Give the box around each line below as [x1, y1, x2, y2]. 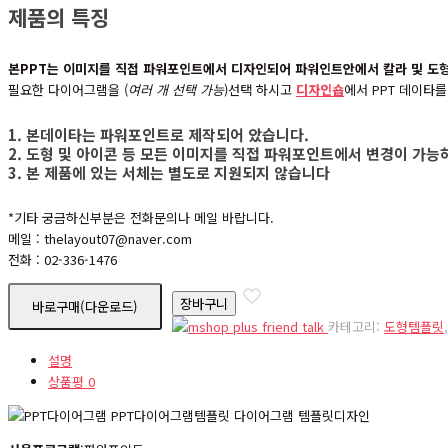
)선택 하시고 [224, 80, 296, 100]
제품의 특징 [8, 2, 109, 33]
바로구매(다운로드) [32, 297, 138, 317]
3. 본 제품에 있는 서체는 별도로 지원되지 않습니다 [8, 162, 330, 184]
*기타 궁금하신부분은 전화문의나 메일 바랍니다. [8, 208, 274, 228]
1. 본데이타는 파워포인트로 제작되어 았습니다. [8, 124, 309, 146]
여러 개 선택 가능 [128, 80, 224, 100]
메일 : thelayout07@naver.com [8, 229, 192, 249]
